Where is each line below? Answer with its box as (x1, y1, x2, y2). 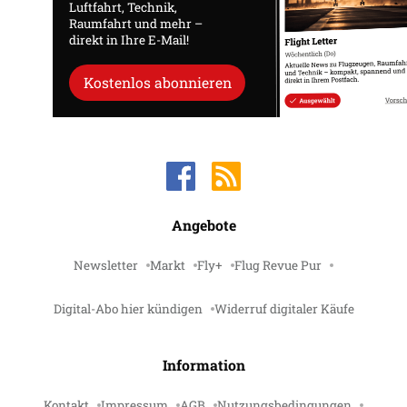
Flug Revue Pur (234, 257, 322, 273)
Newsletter (74, 257, 138, 273)
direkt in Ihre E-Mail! (68, 31, 189, 48)
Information (162, 355, 245, 374)
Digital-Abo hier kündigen (53, 301, 203, 317)
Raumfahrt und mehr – (68, 15, 203, 32)
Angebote (171, 215, 236, 234)
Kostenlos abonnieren (83, 72, 232, 92)
